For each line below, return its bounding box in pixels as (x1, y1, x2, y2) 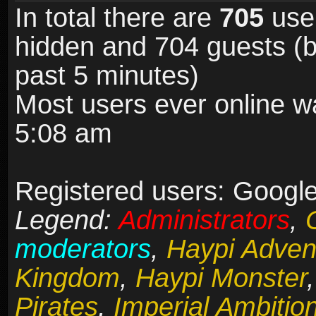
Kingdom (15, 263, 120, 293)
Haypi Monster (135, 263, 307, 293)
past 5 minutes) (15, 61, 199, 91)
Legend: (15, 205, 119, 236)
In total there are (15, 3, 219, 33)
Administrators (119, 205, 290, 236)
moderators (15, 234, 151, 265)
